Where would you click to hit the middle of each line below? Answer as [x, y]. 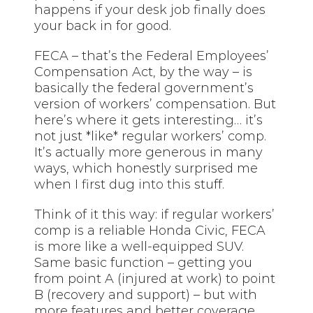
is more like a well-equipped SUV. [139, 247]
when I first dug [87, 185]
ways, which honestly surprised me [146, 169]
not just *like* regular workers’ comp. [151, 137]
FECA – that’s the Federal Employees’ [152, 56]
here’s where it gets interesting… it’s [149, 121]
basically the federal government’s [144, 88]
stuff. [208, 185]
